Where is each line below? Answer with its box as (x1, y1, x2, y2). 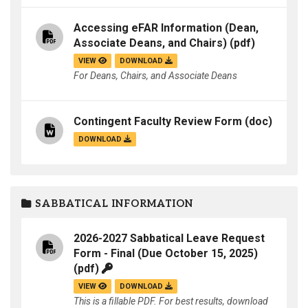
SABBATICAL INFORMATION (32, 198, 193, 210)
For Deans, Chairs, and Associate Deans (74, 70, 237, 82)
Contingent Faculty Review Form (74, 115, 242, 129)
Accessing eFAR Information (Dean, (74, 21, 258, 35)
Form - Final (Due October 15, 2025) (74, 247, 258, 261)
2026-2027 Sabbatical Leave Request (74, 232, 265, 245)
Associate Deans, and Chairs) (74, 36, 227, 50)
